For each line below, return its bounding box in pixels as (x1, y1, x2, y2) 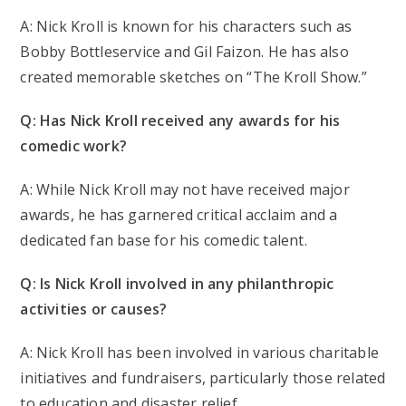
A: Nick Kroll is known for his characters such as (20, 16, 353, 37)
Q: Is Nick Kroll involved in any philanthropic (20, 274, 334, 295)
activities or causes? (20, 299, 168, 320)
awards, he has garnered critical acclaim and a (20, 205, 338, 226)
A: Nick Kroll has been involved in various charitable (20, 343, 380, 363)
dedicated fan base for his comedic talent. (20, 230, 307, 251)
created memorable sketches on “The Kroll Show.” (20, 67, 367, 88)
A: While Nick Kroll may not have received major (20, 179, 350, 200)
